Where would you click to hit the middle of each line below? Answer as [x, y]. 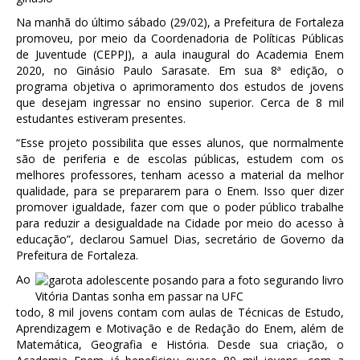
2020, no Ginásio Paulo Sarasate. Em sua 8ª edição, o [180, 70]
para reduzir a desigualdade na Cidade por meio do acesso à [180, 223]
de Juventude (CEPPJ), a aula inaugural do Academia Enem [180, 54]
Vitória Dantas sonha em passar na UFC [139, 297]
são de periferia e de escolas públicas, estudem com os [180, 159]
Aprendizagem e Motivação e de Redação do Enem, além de [180, 329]
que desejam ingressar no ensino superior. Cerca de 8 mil [180, 102]
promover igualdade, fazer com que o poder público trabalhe [180, 207]
